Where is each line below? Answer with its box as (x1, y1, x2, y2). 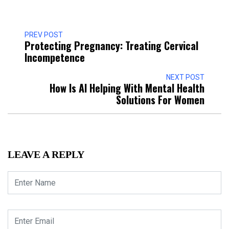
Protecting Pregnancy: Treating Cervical (25, 38, 198, 53)
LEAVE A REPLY (8, 149, 84, 160)
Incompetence (25, 50, 85, 65)
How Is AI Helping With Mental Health (50, 80, 204, 96)
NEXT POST (166, 73, 204, 81)
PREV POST (25, 31, 63, 39)
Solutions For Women (116, 92, 204, 107)
